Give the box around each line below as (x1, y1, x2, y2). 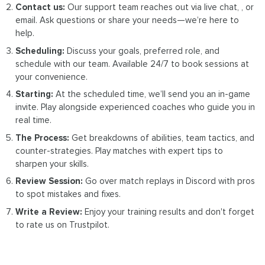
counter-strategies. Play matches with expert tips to (15, 145, 224, 156)
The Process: (15, 132, 70, 143)
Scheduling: (15, 45, 65, 56)
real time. (15, 115, 52, 125)
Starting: (15, 89, 54, 99)
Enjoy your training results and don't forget (82, 206, 255, 217)
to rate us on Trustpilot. (15, 219, 110, 230)
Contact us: (15, 2, 68, 12)
